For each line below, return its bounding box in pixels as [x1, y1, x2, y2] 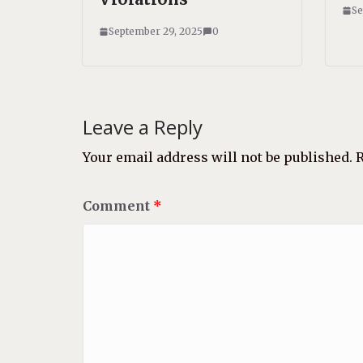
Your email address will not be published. [83, 149, 352, 165]
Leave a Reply [83, 113, 203, 140]
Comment [83, 198, 153, 214]
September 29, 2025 [109, 25, 203, 37]
